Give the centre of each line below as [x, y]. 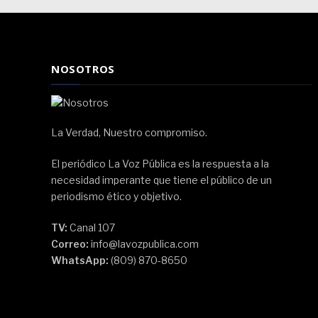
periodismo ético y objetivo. [116, 196]
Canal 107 [91, 227]
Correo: [70, 243]
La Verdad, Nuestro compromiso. [129, 132]
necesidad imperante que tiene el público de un [161, 180]
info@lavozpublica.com [144, 243]
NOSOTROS [83, 68]
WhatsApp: [80, 260]
